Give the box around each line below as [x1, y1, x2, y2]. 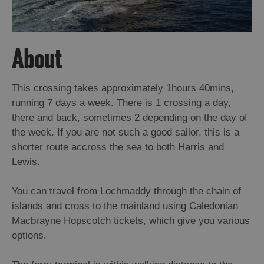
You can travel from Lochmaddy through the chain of [12, 186, 241, 197]
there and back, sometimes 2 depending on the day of [12, 112, 247, 124]
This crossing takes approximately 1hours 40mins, [12, 82, 234, 94]
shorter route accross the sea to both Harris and [12, 141, 224, 153]
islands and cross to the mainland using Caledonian [12, 200, 238, 212]
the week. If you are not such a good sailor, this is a [12, 127, 239, 138]
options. [12, 230, 47, 242]
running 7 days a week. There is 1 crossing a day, [12, 97, 231, 109]
